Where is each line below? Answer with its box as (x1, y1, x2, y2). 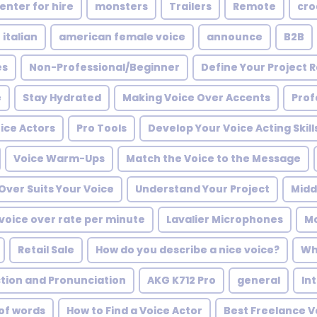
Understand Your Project (135, 182, 270, 196)
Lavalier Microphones (166, 212, 283, 226)
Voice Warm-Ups (13, 151, 105, 166)
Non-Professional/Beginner (29, 60, 180, 74)
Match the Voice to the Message (126, 151, 301, 166)
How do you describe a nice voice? (96, 243, 279, 257)
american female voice (59, 30, 185, 44)
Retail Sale (18, 243, 74, 257)
